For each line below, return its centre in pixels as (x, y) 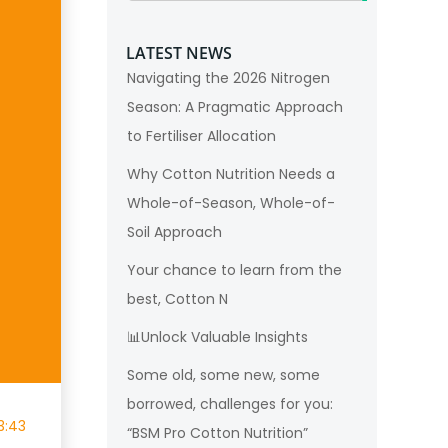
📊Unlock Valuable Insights (217, 337)
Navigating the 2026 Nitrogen (228, 78)
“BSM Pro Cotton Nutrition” (217, 433)
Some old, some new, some (223, 375)
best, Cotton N (177, 299)
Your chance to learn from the (234, 270)
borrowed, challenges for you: (230, 404)
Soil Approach (174, 232)
